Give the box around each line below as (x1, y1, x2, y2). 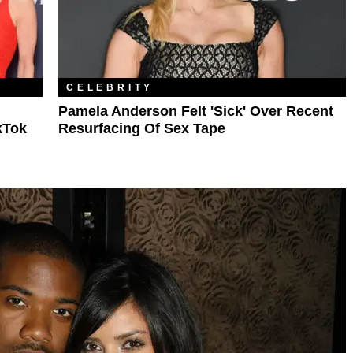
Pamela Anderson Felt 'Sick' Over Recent (58, 102, 333, 119)
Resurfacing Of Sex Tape (58, 120, 225, 136)
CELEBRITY (66, 81, 154, 93)
